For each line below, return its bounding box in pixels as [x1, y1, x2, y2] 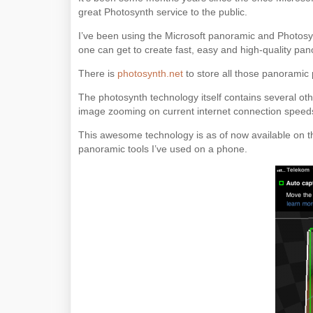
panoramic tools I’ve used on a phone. [78, 143, 247, 154]
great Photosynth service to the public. [78, 6, 247, 17]
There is [78, 68, 117, 79]
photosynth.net [117, 68, 186, 79]
